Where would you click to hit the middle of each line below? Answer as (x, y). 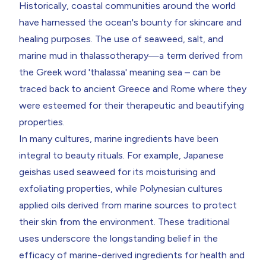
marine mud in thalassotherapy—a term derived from (131, 56)
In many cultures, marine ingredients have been (119, 139)
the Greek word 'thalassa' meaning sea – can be (120, 72)
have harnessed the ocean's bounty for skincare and (130, 22)
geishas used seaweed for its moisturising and (117, 172)
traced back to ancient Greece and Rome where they (133, 89)
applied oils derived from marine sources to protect (128, 205)
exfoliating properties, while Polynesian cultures (121, 189)
